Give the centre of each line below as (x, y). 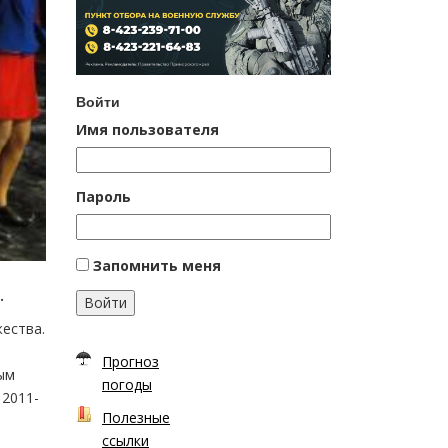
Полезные (136, 417)
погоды (127, 384)
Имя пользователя (147, 129)
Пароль (103, 196)
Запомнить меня (157, 265)
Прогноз (130, 361)
